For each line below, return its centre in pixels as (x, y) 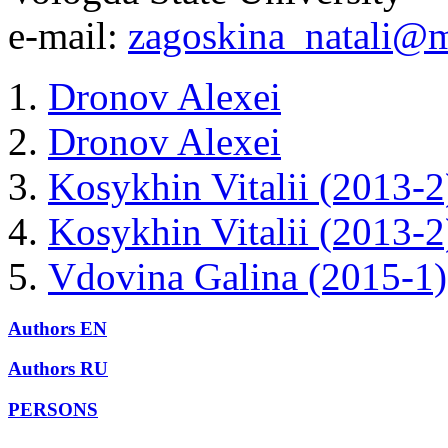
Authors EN (57, 328)
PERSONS (53, 410)
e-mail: (68, 35)
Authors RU (58, 369)
